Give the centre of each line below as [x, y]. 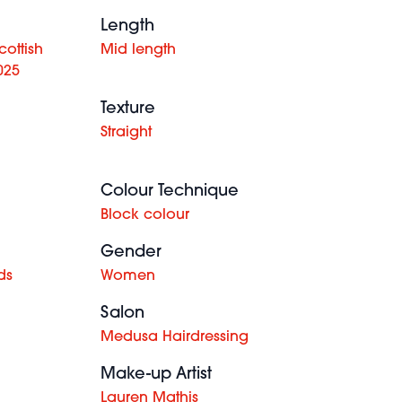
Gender [131, 253]
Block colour [145, 215]
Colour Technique [170, 192]
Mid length [138, 50]
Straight [126, 133]
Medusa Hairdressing [175, 337]
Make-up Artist [156, 375]
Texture [128, 109]
